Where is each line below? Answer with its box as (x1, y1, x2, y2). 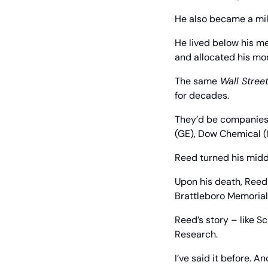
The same (175, 75, 217, 88)
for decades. (175, 89, 229, 102)
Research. (175, 228, 218, 241)
